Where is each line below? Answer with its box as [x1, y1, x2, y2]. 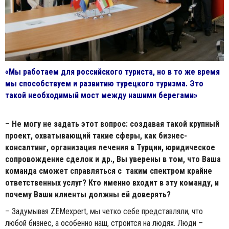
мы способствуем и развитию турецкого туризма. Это [5, 78, 203, 88]
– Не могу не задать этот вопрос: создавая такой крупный [5, 119, 219, 129]
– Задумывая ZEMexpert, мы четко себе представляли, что [5, 206, 203, 216]
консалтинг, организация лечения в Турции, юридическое [5, 142, 215, 152]
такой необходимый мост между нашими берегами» [5, 90, 197, 100]
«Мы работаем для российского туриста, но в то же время [5, 66, 220, 77]
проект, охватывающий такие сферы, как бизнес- [5, 130, 187, 141]
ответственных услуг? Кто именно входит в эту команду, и [5, 177, 219, 188]
